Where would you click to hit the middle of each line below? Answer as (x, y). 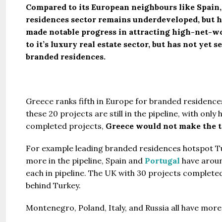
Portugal (162, 160)
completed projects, (65, 126)
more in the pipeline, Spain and (85, 160)
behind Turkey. (53, 185)
